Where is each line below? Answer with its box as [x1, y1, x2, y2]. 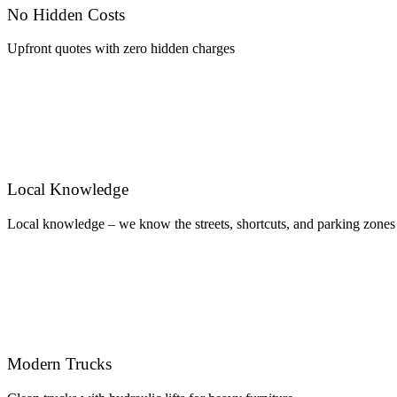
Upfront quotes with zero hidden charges [7, 41, 235, 57]
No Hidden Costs [7, 4, 125, 24]
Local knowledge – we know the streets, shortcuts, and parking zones [7, 215, 395, 231]
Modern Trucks [7, 354, 112, 374]
